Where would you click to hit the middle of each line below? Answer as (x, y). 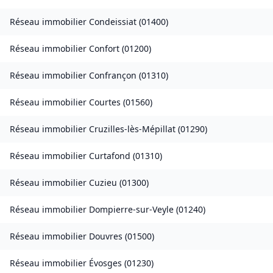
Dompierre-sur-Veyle (131, 210)
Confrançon (113, 76)
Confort (104, 49)
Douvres (106, 236)
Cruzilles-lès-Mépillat (132, 129)
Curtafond (110, 156)
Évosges (105, 263)
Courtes (105, 102)
